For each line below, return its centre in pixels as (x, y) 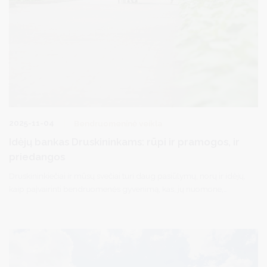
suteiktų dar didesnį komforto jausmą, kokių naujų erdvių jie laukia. (129, 202)
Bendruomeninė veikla (118, 124)
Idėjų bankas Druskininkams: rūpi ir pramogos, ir (124, 142)
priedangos (37, 157)
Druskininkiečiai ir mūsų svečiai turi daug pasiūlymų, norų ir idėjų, (127, 176)
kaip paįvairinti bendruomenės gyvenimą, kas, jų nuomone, (116, 189)
